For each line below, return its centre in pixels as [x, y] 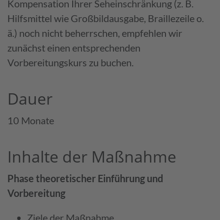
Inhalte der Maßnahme [92, 156]
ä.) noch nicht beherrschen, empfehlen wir [95, 33]
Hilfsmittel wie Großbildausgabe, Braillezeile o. [106, 18]
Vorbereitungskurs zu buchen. [70, 62]
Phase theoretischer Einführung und [85, 178]
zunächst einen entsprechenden [74, 47]
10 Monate [31, 120]
